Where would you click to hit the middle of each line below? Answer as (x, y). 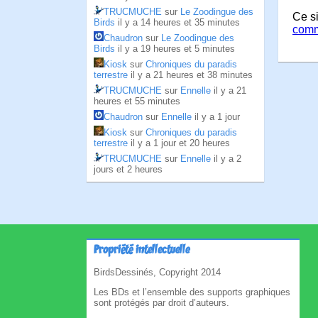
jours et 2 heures (128, 169)
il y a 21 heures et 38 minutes (192, 75)
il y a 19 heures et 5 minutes (176, 49)
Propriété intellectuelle (142, 251)
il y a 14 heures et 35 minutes (179, 22)
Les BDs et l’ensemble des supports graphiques (192, 292)
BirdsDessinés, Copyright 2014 (157, 272)
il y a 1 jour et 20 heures (180, 143)
